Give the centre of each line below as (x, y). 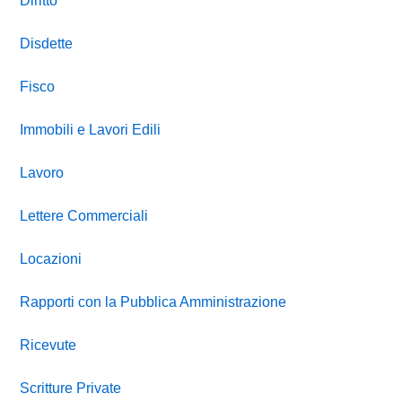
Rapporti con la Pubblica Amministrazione (153, 302)
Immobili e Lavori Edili (91, 130)
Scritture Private (71, 389)
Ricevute (48, 345)
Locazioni (51, 259)
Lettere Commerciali (84, 216)
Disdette (47, 44)
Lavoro (42, 173)
